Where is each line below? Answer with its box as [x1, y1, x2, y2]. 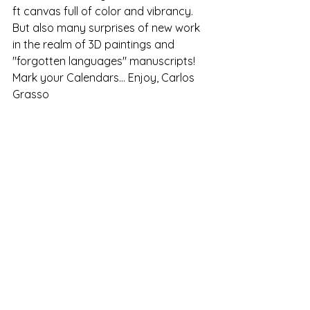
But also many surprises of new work [12, 21, 203, 35]
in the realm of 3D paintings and [12, 37, 177, 51]
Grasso [12, 87, 49, 101]
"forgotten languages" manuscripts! [12, 54, 198, 68]
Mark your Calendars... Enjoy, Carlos [12, 71, 197, 84]
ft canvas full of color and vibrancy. [12, 4, 196, 18]
